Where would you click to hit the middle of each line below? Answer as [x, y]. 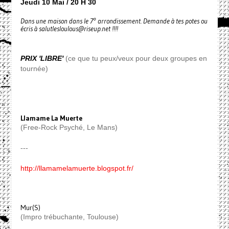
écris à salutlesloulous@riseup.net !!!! [69, 29]
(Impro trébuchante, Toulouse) [69, 217]
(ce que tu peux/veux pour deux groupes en [135, 59]
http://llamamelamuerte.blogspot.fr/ [77, 168]
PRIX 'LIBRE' [42, 59]
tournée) [34, 69]
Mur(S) [30, 208]
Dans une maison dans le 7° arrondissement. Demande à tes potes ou [114, 21]
